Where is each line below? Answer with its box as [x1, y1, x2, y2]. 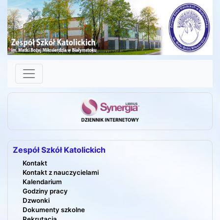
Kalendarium [23, 178, 62, 186]
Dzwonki [23, 196, 50, 205]
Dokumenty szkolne [23, 206, 85, 214]
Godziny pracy [23, 187, 68, 195]
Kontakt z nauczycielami [23, 168, 99, 177]
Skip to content [14, 55, 62, 63]
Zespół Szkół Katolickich [13, 145, 106, 155]
